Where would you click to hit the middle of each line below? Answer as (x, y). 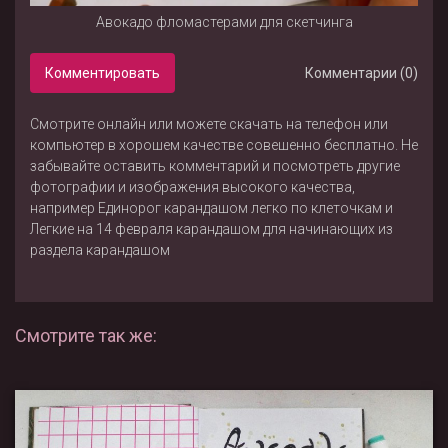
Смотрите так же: (86, 336)
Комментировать (102, 73)
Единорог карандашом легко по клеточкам (240, 208)
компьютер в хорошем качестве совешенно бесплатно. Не (224, 145)
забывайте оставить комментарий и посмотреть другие (215, 166)
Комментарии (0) (361, 73)
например (64, 208)
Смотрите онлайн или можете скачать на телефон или (209, 124)
